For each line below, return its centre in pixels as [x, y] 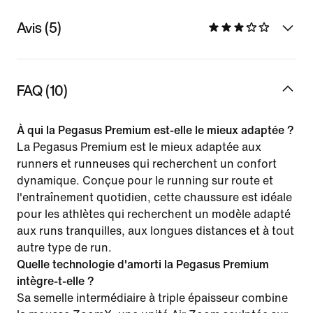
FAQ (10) [42, 90]
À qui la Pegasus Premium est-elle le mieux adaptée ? [155, 130]
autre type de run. [64, 247]
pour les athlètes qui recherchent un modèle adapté [154, 214]
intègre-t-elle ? [56, 281]
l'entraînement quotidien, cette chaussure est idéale [154, 197]
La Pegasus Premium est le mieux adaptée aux [139, 147]
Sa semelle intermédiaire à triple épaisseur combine [152, 298]
